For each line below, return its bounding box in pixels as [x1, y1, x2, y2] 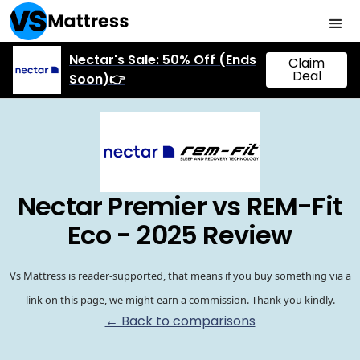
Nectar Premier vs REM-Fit [17, 188, 342, 224]
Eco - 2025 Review [67, 217, 292, 253]
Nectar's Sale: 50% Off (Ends [69, 51, 256, 69]
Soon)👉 [69, 70, 125, 88]
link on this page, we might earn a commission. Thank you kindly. [25, 292, 335, 307]
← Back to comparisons [104, 311, 256, 330]
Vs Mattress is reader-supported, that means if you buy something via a [9, 268, 351, 283]
